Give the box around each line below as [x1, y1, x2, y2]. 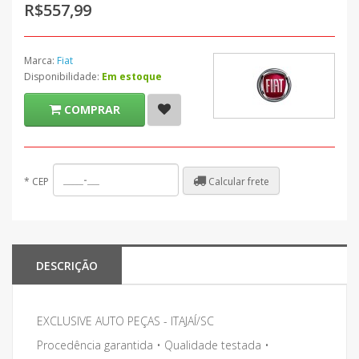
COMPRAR [64, 102, 120, 117]
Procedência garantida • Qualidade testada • [37, 337, 269, 353]
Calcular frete [206, 174, 269, 188]
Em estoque [102, 70, 162, 83]
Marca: [24, 54, 57, 67]
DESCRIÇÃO [36, 258, 98, 273]
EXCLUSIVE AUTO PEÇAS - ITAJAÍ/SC [37, 313, 214, 329]
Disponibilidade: [24, 70, 102, 83]
